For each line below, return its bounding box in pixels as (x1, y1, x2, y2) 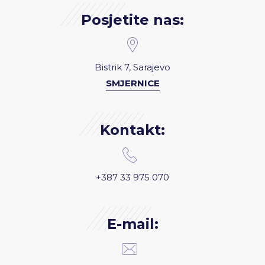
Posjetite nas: (81, 11, 184, 28)
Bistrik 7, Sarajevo (95, 62, 170, 73)
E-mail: (106, 215, 159, 232)
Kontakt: (100, 121, 165, 138)
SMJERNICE (105, 77, 160, 89)
